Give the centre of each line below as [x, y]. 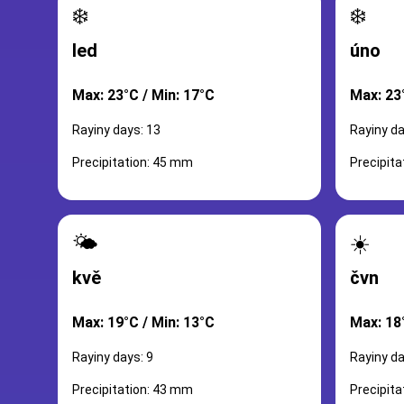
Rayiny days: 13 [116, 130]
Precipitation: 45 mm [133, 162]
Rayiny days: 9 [113, 357]
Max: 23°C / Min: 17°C [143, 95]
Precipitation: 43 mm [133, 390]
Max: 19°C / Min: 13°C [143, 322]
